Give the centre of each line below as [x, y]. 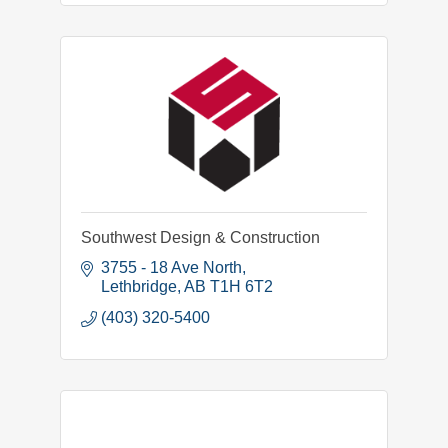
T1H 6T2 [241, 286]
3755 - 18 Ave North [171, 267]
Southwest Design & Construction [200, 237]
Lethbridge [139, 286]
